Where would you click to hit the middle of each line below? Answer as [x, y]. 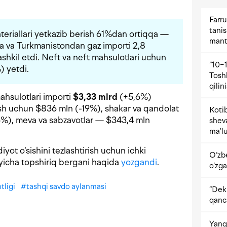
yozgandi [139, 162]
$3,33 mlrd [95, 97]
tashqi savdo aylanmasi [66, 187]
